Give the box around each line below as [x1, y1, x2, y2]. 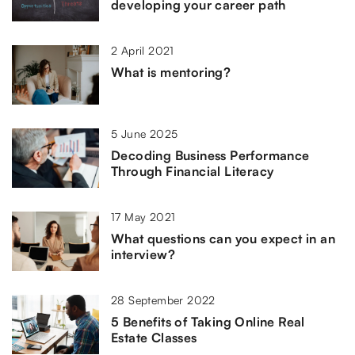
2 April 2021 [111, 43, 174, 57]
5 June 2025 [111, 126, 178, 140]
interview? [111, 246, 176, 262]
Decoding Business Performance [111, 147, 310, 163]
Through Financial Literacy [111, 162, 274, 179]
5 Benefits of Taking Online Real [111, 313, 305, 330]
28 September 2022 [111, 292, 216, 307]
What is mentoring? [111, 63, 231, 80]
